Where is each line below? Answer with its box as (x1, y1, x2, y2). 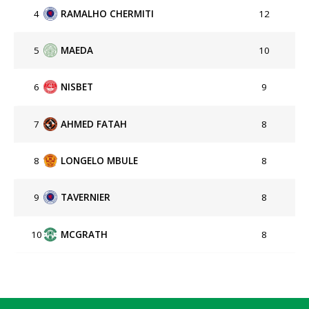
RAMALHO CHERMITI (61, 7, 154, 20)
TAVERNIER (61, 191, 110, 204)
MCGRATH (61, 228, 108, 241)
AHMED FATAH (61, 117, 127, 130)
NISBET (61, 81, 93, 94)
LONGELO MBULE (61, 154, 138, 168)
